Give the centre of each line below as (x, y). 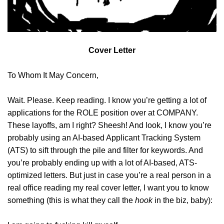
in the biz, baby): (182, 200)
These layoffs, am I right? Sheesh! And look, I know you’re (109, 125)
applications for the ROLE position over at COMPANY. (103, 113)
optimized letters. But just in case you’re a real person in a (109, 175)
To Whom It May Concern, (53, 75)
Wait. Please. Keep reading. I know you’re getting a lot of (107, 100)
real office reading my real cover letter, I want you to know (108, 188)
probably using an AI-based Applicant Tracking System (104, 138)
